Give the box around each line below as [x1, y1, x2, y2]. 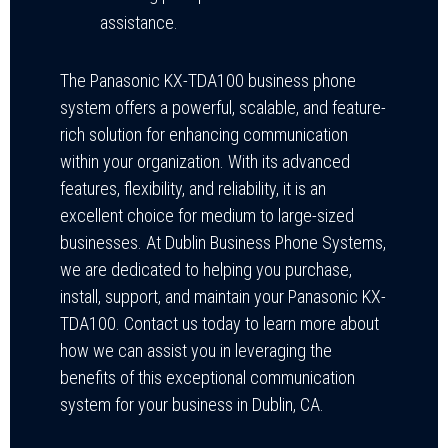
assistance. [100, 11, 178, 33]
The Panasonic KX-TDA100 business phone [60, 69, 356, 91]
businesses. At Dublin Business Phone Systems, [60, 231, 386, 253]
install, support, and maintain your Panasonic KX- [60, 285, 386, 307]
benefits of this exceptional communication [60, 366, 355, 388]
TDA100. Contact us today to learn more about [60, 312, 379, 334]
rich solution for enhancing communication [60, 123, 348, 145]
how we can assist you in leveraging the [60, 339, 332, 361]
